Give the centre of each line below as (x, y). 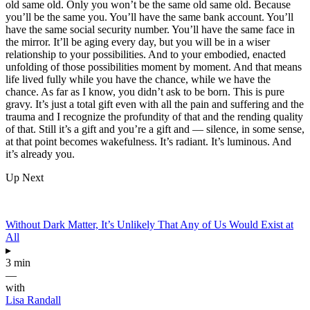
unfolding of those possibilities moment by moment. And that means (154, 66)
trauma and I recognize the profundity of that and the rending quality (154, 116)
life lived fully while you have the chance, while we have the (138, 79)
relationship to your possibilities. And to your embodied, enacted (146, 54)
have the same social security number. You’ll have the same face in (150, 29)
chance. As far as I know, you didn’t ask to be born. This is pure (145, 91)
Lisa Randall (33, 300)
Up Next (25, 177)
